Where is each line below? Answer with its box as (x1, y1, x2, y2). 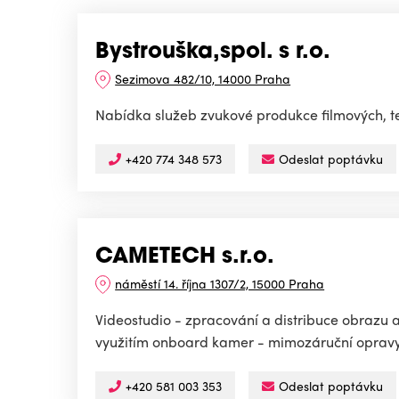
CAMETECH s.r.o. (95, 247, 274, 269)
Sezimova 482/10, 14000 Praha (115, 69, 291, 88)
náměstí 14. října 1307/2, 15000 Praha (115, 274, 325, 293)
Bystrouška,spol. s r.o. (95, 42, 330, 64)
